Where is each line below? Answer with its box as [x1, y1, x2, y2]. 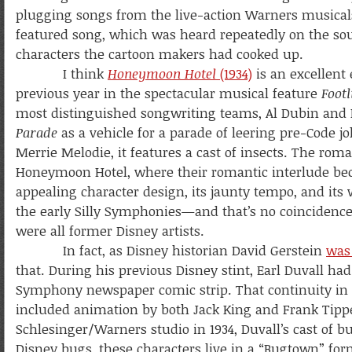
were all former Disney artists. [16, 222, 204, 240]
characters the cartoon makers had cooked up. [16, 45, 303, 63]
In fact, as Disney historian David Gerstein [16, 241, 326, 259]
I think [16, 64, 108, 82]
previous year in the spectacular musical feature [16, 84, 321, 102]
